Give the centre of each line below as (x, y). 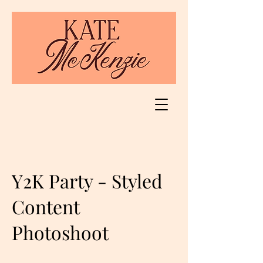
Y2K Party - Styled (87, 181)
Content (45, 206)
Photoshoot (60, 232)
